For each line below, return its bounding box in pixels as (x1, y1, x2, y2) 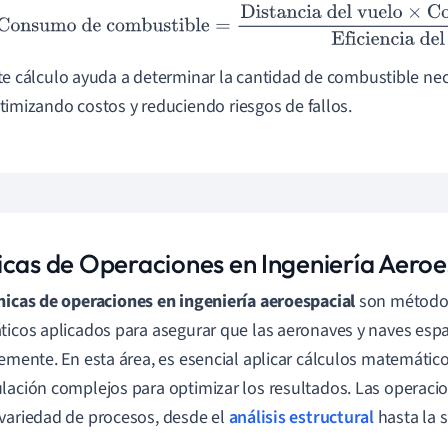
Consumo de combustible (2, 7, 193, 32)
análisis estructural (228, 405, 374, 431)
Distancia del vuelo (201, 7, 340, 32)
